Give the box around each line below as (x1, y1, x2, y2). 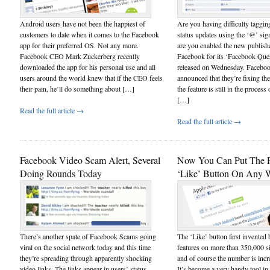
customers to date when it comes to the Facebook (20, 29, 159, 39)
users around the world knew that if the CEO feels (20, 72, 163, 83)
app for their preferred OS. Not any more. (20, 40, 139, 50)
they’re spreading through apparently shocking (20, 253, 152, 263)
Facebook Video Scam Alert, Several (20, 153, 160, 166)
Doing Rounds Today (20, 166, 102, 180)
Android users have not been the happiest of (20, 18, 145, 28)
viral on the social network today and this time (20, 242, 151, 252)
